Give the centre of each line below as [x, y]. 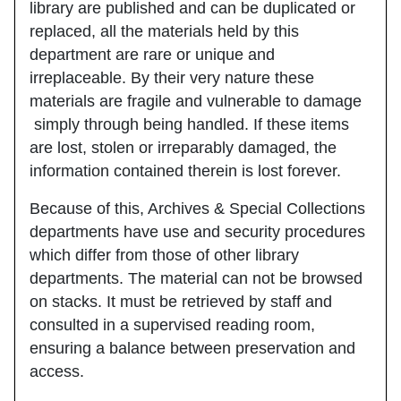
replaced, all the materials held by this [164, 31]
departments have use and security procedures [197, 231]
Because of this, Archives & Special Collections [197, 208]
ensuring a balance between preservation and [192, 348]
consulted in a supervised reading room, [172, 324]
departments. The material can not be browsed [196, 278]
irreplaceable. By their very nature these [172, 77]
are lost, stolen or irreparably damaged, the [183, 147]
